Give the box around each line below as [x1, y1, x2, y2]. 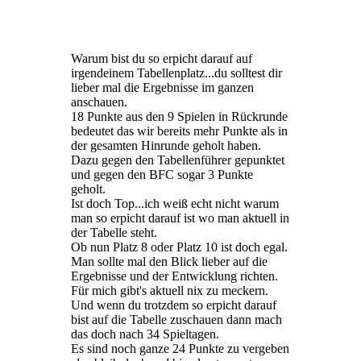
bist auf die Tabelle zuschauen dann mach [71, 313, 282, 327]
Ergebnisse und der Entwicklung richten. [71, 269, 278, 284]
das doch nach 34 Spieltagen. [71, 327, 219, 342]
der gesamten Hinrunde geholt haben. [71, 139, 261, 153]
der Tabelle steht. [71, 226, 157, 240]
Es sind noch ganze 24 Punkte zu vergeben [71, 342, 289, 356]
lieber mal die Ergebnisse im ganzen [71, 81, 254, 95]
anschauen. [71, 95, 127, 110]
